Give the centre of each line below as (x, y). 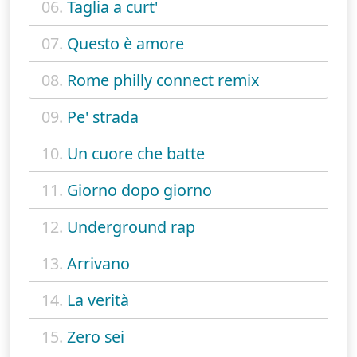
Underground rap (131, 226)
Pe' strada (103, 116)
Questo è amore (126, 43)
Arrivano (98, 263)
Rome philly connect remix (163, 80)
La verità (98, 300)
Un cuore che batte (136, 153)
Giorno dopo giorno (139, 190)
